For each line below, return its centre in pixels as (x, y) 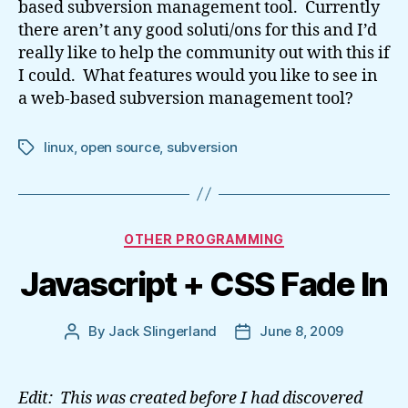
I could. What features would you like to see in (198, 76)
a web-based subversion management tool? (186, 98)
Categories (244, 235)
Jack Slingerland (163, 331)
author (92, 352)
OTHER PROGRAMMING (204, 239)
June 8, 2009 (302, 331)
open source (120, 147)
